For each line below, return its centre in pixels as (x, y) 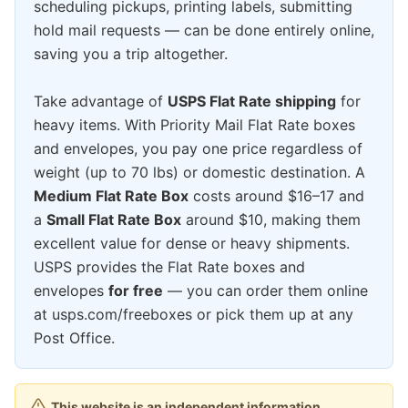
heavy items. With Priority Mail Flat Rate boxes (194, 125)
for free (136, 291)
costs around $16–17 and (276, 196)
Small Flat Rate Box (114, 220)
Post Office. (74, 338)
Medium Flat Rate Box (111, 196)
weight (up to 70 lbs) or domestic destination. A (199, 173)
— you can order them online (265, 291)
